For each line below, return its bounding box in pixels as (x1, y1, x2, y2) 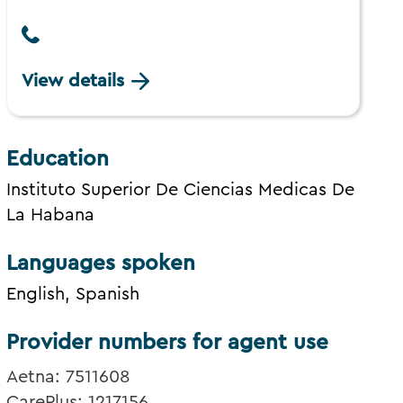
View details (22, 72, 125, 91)
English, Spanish (6, 285, 140, 304)
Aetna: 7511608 (6, 368, 131, 387)
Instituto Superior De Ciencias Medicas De (6, 181, 355, 200)
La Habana (6, 206, 95, 225)
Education (6, 148, 110, 171)
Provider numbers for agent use (6, 332, 329, 354)
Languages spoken (6, 253, 196, 275)
